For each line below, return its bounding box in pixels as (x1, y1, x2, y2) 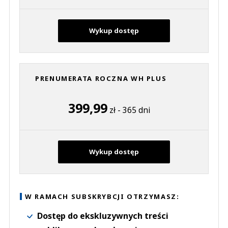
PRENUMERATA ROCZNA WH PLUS (35, 74, 167, 83)
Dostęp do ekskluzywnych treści (37, 210, 168, 222)
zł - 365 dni (107, 104, 150, 116)
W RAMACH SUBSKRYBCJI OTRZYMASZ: (25, 192, 180, 202)
